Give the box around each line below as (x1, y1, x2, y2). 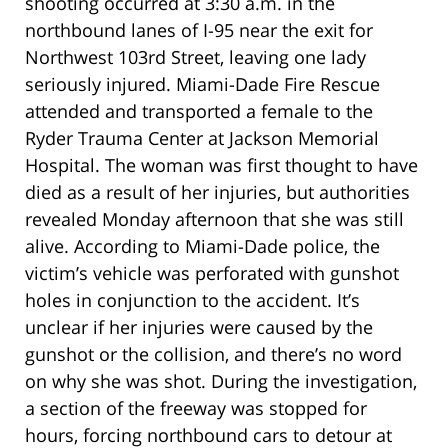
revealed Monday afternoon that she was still (25, 206, 404, 231)
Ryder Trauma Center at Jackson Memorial (25, 125, 379, 150)
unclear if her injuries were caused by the (25, 314, 373, 339)
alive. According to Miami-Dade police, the (25, 233, 380, 258)
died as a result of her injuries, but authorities (25, 179, 410, 204)
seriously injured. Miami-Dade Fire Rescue (25, 71, 380, 96)
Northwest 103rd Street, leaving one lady (25, 44, 366, 69)
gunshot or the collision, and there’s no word (25, 341, 402, 366)
